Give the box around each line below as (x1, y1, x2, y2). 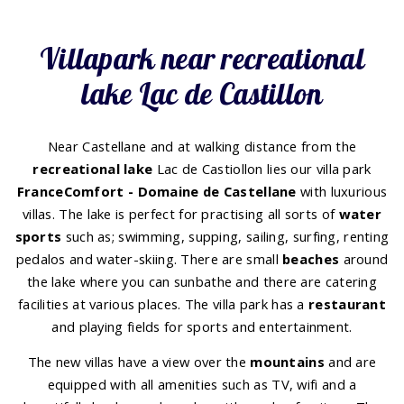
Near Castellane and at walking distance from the (47, 136, 357, 155)
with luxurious (296, 181, 388, 200)
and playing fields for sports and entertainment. (51, 317, 353, 335)
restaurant (308, 294, 387, 313)
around (339, 249, 389, 268)
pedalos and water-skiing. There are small (15, 249, 283, 268)
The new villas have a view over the (27, 353, 251, 372)
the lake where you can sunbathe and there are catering (27, 271, 377, 290)
